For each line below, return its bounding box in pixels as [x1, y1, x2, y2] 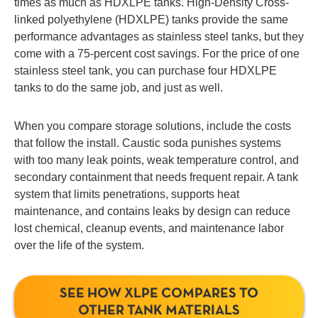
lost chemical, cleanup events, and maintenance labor [14, 222, 284, 235]
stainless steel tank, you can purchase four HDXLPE [14, 65, 277, 77]
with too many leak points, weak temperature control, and [14, 154, 299, 167]
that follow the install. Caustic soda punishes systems [14, 137, 281, 150]
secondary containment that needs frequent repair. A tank [14, 171, 298, 184]
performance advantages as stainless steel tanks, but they [14, 31, 304, 43]
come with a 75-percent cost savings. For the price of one [14, 48, 300, 60]
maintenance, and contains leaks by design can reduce [14, 205, 290, 218]
